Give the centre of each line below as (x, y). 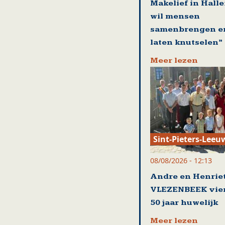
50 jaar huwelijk (184, 203)
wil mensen (175, 17)
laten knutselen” (186, 43)
